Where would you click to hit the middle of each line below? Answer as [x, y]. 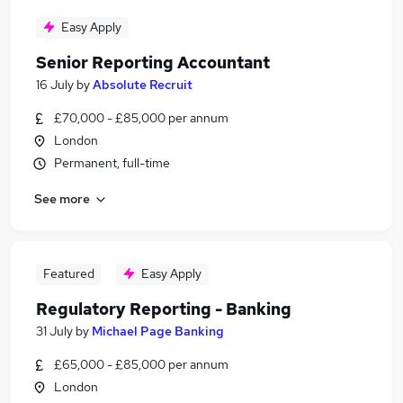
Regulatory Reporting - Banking [164, 309]
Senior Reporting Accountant [153, 63]
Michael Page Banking [158, 331]
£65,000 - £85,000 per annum [141, 364]
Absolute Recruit [143, 85]
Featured [68, 273]
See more [62, 198]
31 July [54, 331]
